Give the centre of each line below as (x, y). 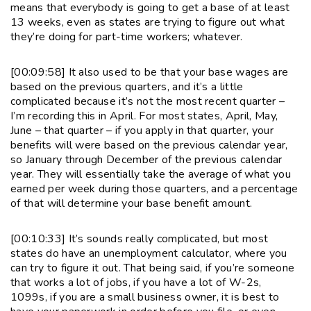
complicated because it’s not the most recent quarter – (148, 101)
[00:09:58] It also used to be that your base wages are (150, 72)
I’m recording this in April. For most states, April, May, (144, 116)
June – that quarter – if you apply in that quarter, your (142, 130)
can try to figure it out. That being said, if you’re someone (153, 268)
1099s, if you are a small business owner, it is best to (145, 297)
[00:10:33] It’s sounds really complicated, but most (140, 238)
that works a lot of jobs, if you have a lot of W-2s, (136, 282)
